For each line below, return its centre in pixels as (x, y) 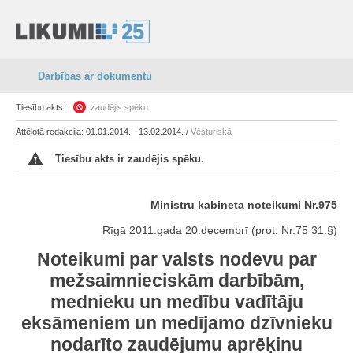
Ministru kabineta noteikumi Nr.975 (244, 205)
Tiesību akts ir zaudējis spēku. (130, 159)
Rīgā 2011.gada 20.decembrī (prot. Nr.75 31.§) (220, 230)
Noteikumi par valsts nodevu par (176, 259)
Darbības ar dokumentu (95, 76)
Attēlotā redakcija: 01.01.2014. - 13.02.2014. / (103, 132)
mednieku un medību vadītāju (176, 302)
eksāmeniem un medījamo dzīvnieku (176, 323)
